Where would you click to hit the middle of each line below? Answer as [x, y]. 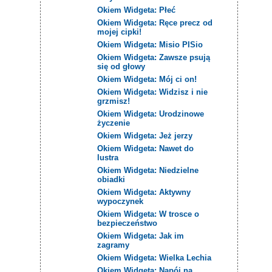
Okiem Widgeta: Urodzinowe [151, 114]
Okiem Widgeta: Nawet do [146, 148]
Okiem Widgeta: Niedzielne [148, 170]
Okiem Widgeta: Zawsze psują [154, 57]
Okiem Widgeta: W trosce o [148, 214]
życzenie [114, 123]
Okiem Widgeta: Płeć [137, 10]
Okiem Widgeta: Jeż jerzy [145, 135]
